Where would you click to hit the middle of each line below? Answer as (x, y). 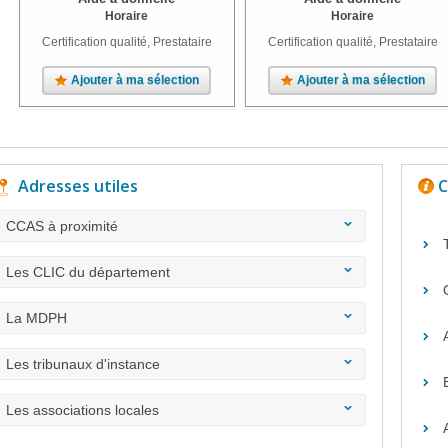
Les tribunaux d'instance (83, 364)
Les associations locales (82, 410)
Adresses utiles (78, 186)
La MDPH (36, 318)
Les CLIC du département (88, 272)
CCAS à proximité (62, 226)
